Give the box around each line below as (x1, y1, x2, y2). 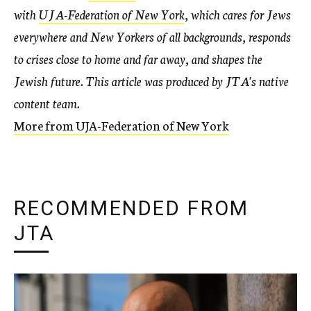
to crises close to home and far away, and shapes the (14, 49, 262, 68)
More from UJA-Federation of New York (14, 116, 229, 135)
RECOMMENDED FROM (14, 196, 249, 221)
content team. (14, 94, 80, 112)
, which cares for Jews (185, 5, 291, 24)
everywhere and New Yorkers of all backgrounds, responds (14, 27, 291, 46)
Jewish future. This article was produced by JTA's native (14, 72, 289, 90)
